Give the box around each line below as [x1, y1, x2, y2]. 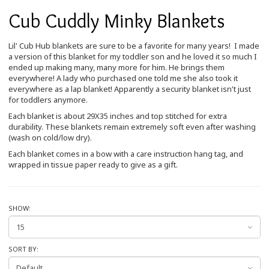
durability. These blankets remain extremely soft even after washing [8, 121, 256, 132]
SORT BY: [8, 244, 38, 253]
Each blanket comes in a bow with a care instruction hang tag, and [8, 148, 243, 159]
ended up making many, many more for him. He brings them [8, 62, 225, 73]
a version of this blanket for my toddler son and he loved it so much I [8, 51, 257, 62]
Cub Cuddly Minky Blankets [8, 8, 225, 32]
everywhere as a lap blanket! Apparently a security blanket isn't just [8, 83, 251, 94]
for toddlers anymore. [8, 94, 88, 105]
